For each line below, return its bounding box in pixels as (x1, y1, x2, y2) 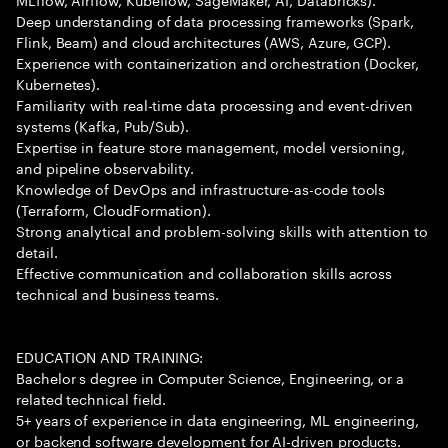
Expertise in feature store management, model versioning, (16, 135, 406, 157)
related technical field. (16, 387, 167, 409)
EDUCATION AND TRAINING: (16, 345, 204, 367)
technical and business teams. (16, 282, 219, 304)
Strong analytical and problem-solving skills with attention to (16, 219, 428, 241)
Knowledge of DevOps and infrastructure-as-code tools (16, 177, 386, 199)
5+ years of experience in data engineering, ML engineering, (16, 408, 419, 430)
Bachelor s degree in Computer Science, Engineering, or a (16, 366, 405, 388)
